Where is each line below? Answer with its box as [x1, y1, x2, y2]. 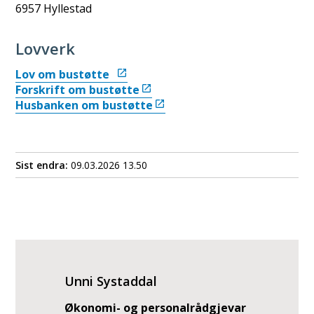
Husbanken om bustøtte [15, 97, 153, 113]
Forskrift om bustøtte [15, 82, 140, 97]
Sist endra [15, 158, 66, 172]
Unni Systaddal [64, 273, 158, 289]
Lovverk [15, 38, 76, 59]
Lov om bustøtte [15, 67, 116, 82]
